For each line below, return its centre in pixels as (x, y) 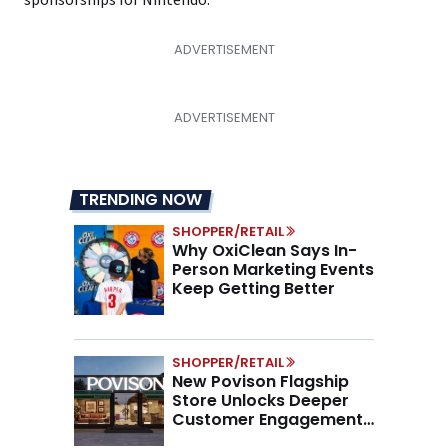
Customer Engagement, (269, 420)
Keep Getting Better (253, 289)
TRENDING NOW (140, 200)
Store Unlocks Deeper (260, 401)
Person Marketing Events (273, 270)
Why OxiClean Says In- (264, 251)
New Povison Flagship (260, 382)
